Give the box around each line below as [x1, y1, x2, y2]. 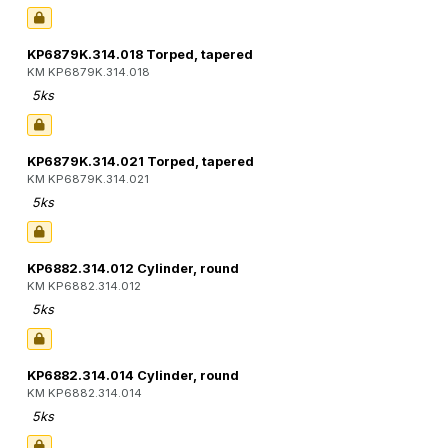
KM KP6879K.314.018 [27, 65, 150, 80]
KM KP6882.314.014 [27, 386, 142, 401]
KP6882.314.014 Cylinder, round [27, 368, 239, 384]
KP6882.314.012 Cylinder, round [27, 261, 239, 277]
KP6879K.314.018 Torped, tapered [27, 47, 253, 63]
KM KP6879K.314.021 [27, 172, 149, 187]
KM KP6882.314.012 [27, 279, 141, 294]
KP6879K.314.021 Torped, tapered [27, 154, 254, 170]
